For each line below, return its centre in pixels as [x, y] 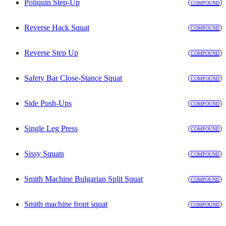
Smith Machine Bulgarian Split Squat [83, 179]
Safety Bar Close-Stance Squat [73, 78]
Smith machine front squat [66, 204]
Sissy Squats [44, 154]
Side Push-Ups [48, 103]
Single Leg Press [51, 129]
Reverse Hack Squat [57, 28]
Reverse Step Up [51, 53]
